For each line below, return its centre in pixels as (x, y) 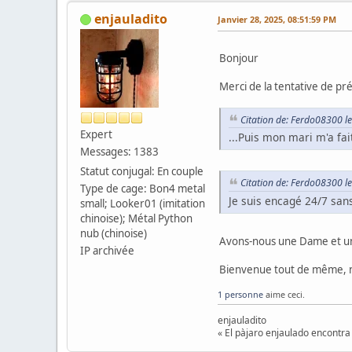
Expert (96, 134)
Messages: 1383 (119, 151)
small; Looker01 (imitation (143, 203)
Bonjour (239, 58)
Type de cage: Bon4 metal (143, 188)
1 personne (240, 295)
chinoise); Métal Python (136, 218)
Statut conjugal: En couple (142, 171)
